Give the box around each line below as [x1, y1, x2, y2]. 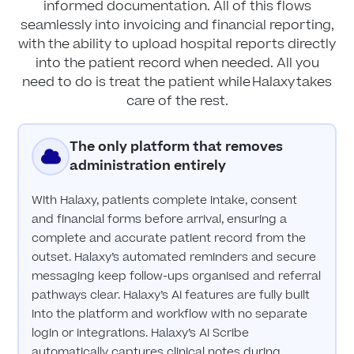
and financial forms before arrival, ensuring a [32, 211, 288, 228]
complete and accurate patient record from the [32, 230, 307, 247]
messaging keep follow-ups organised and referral [32, 268, 322, 285]
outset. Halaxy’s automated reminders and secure [32, 249, 317, 266]
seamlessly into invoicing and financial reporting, [20, 16, 334, 36]
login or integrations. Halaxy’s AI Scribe [32, 325, 250, 342]
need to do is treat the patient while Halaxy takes [22, 73, 332, 92]
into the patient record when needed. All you [35, 54, 319, 73]
